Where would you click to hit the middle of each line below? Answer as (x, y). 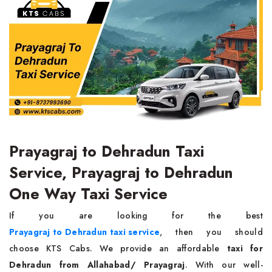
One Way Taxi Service (88, 194)
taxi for (241, 249)
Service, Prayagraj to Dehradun (121, 173)
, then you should (211, 232)
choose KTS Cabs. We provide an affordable (114, 249)
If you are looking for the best (136, 216)
